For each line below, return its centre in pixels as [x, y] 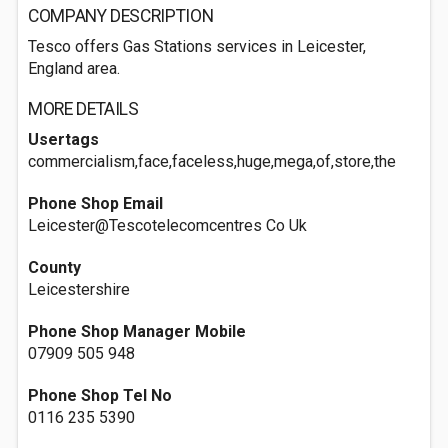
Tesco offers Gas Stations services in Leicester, [197, 46]
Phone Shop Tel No [100, 395]
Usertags [63, 139]
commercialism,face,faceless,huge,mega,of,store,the [212, 161]
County [54, 267]
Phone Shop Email [95, 203]
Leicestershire [79, 289]
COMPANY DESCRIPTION [121, 16]
